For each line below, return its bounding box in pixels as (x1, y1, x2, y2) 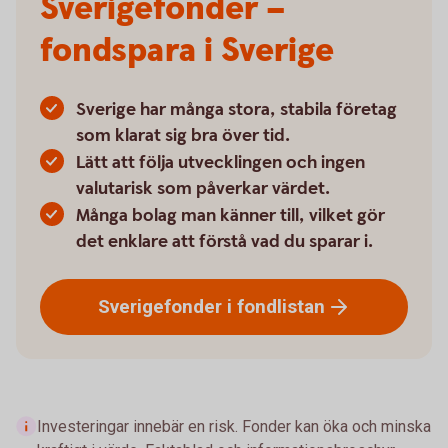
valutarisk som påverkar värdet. (76, 177, 330, 200)
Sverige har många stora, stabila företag (76, 98, 397, 121)
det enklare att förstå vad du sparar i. (76, 230, 373, 253)
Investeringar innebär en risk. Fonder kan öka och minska (37, 417, 431, 436)
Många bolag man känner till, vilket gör (76, 204, 385, 227)
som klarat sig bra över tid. (76, 124, 290, 147)
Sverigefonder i (97, 294, 237, 318)
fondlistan (236, 294, 325, 318)
